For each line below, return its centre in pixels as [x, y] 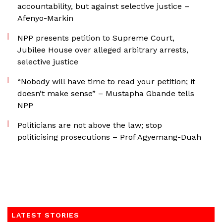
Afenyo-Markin [45, 18]
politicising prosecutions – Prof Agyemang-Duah [109, 137]
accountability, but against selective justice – [103, 6]
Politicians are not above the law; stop [90, 125]
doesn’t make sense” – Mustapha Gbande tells [106, 93]
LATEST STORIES [45, 215]
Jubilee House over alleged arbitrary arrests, [103, 50]
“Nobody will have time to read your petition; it [106, 82]
